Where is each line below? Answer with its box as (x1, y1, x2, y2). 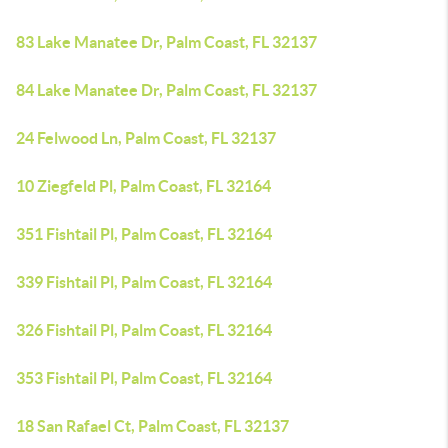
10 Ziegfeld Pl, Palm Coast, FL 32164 (16, 177, 271, 195)
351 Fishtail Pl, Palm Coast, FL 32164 (16, 225, 272, 243)
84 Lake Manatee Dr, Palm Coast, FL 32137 (16, 81, 317, 99)
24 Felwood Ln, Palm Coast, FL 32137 (16, 129, 276, 147)
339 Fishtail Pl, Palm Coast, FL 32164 (16, 273, 272, 291)
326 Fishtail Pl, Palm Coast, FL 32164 (16, 321, 272, 339)
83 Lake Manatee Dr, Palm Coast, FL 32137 (16, 33, 317, 51)
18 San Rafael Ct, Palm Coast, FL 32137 (16, 417, 289, 435)
